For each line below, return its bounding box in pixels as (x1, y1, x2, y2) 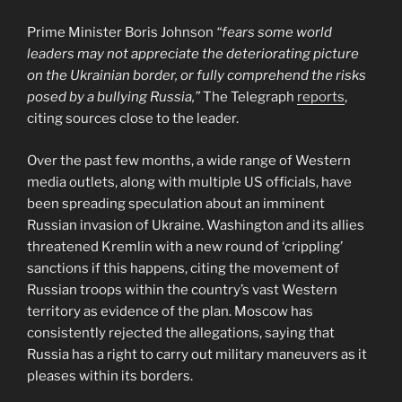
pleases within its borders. (27, 367, 193, 384)
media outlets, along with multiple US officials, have (27, 173, 352, 190)
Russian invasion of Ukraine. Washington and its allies (27, 216, 364, 233)
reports (297, 89, 345, 106)
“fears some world (214, 24, 332, 41)
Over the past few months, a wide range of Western (27, 152, 351, 169)
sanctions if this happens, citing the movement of (27, 259, 339, 276)
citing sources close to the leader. (27, 110, 239, 127)
